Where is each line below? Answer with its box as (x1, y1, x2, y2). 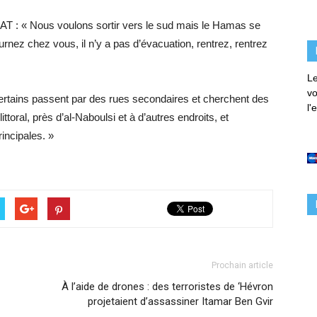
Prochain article (212, 260, 273, 270)
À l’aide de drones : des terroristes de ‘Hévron (62, 280, 273, 293)
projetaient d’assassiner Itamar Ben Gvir (88, 295, 273, 308)
